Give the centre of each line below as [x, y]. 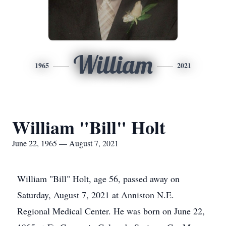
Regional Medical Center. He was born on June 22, [111, 211]
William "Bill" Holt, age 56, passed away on [98, 179]
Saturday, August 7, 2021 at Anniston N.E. [96, 195]
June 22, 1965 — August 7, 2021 [65, 143]
